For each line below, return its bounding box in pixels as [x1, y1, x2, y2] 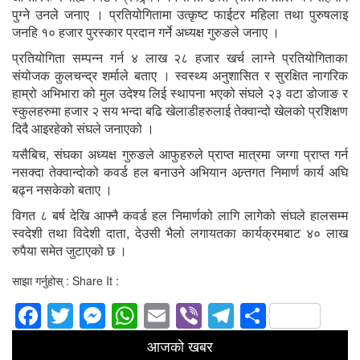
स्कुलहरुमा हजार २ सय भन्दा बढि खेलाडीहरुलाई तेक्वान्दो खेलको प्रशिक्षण [12, 101, 348, 121]
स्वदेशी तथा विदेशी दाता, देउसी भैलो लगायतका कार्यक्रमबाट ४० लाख [12, 223, 348, 243]
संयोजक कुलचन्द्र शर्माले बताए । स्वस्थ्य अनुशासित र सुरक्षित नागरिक [12, 66, 348, 85]
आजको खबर [147, 334, 213, 356]
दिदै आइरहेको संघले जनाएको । [12, 119, 154, 138]
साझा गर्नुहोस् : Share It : [12, 272, 119, 289]
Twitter [73, 297, 149, 334]
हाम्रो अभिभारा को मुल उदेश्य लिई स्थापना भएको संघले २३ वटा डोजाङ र [12, 84, 348, 103]
